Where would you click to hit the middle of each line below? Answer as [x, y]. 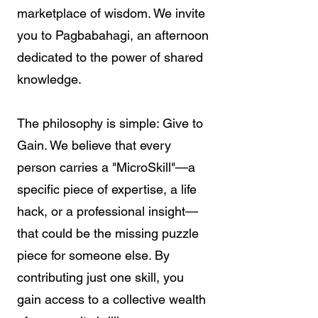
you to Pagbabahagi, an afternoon [113, 35]
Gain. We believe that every [94, 145]
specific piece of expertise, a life [107, 189]
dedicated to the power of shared [110, 57]
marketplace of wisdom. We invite [111, 13]
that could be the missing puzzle [108, 233]
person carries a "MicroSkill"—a [106, 167]
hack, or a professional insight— [108, 211]
